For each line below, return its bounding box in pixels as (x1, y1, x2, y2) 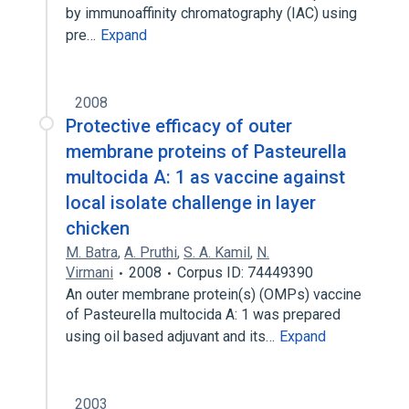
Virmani (66, 264, 113, 281)
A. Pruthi (124, 244, 177, 261)
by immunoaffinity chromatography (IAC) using (66, 5, 357, 22)
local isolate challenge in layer (66, 192, 316, 214)
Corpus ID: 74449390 (177, 264, 313, 281)
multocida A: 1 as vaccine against (66, 166, 345, 188)
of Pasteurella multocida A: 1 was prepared (66, 306, 341, 323)
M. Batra (66, 244, 118, 261)
